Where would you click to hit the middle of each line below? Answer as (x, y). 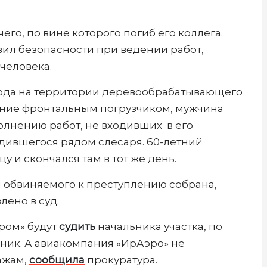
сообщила (57, 260)
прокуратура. (121, 260)
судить (77, 226)
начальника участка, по (159, 226)
